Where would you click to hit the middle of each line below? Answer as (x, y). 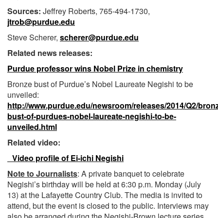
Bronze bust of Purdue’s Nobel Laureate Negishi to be (100, 84)
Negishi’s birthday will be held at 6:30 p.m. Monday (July (104, 184)
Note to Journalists (42, 173)
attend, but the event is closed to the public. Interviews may (108, 205)
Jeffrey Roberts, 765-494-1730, (95, 11)
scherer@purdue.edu (99, 37)
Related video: (34, 142)
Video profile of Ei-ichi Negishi (65, 158)
